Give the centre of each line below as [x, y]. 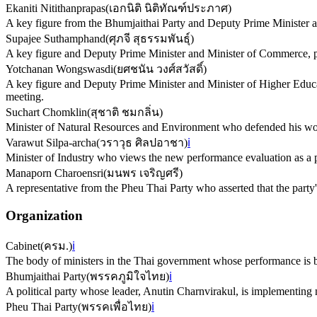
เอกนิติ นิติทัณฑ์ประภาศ [168, 8]
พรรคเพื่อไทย [115, 306]
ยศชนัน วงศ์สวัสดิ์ [160, 69]
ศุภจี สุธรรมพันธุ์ [150, 39]
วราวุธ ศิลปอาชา [142, 143]
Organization [44, 216]
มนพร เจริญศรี [143, 173]
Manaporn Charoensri [54, 173]
